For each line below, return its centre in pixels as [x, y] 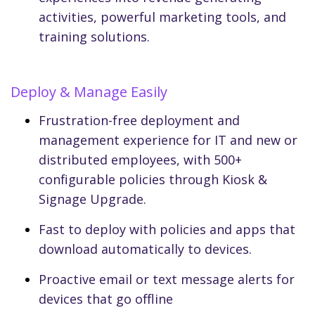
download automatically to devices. [145, 249]
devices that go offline [106, 299]
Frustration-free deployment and [139, 121]
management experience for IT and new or [168, 140]
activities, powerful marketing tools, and [162, 17]
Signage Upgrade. [92, 199]
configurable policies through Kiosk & [153, 180]
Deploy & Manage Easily [89, 92]
